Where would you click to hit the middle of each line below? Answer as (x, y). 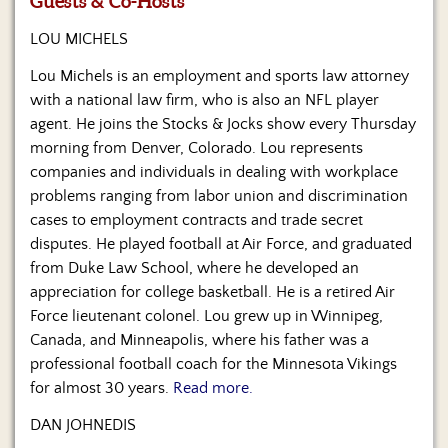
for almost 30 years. (101, 388)
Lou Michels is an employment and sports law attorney (219, 76)
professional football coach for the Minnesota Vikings (213, 364)
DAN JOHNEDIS (83, 425)
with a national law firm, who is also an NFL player (204, 100)
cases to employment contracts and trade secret (196, 220)
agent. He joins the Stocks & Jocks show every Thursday (223, 124)
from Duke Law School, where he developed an (194, 268)
